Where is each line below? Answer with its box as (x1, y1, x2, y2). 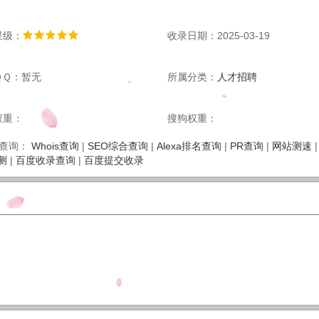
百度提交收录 (83, 155, 144, 166)
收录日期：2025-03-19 (167, 30, 271, 41)
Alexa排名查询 (156, 140, 221, 152)
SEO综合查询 (87, 140, 148, 152)
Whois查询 (31, 140, 79, 152)
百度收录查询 (15, 155, 75, 166)
